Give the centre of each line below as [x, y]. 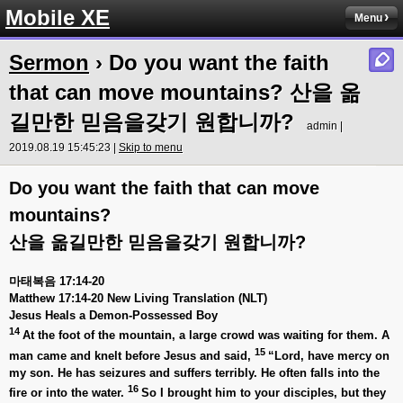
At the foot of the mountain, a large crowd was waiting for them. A [206, 336]
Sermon [49, 63]
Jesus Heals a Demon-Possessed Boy [113, 315]
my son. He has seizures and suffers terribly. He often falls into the [194, 372]
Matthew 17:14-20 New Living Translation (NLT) [138, 298]
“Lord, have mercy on [329, 355]
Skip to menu [151, 148]
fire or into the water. [68, 392]
